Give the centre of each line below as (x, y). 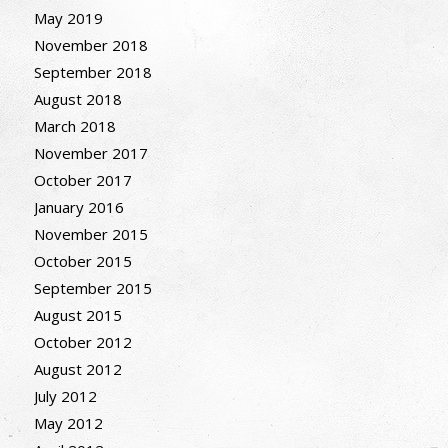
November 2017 (90, 153)
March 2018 (74, 126)
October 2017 (82, 180)
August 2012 (77, 369)
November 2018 (90, 45)
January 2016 (78, 207)
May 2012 (68, 423)
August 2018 (77, 99)
